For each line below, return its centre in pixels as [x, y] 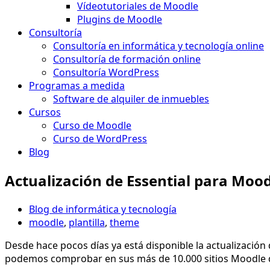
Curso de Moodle [92, 125]
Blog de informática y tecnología [103, 209]
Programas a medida [77, 86]
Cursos [45, 112]
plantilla [87, 222]
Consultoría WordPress [106, 72]
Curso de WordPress [100, 139]
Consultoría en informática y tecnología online [159, 46]
